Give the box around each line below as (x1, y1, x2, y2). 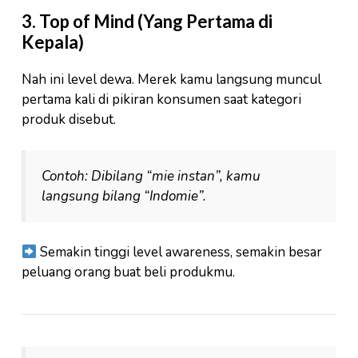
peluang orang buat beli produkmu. (22, 263, 235, 282)
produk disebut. (22, 110, 116, 129)
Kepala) (22, 31, 84, 54)
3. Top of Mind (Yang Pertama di (22, 10, 272, 33)
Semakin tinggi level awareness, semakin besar (37, 243, 323, 262)
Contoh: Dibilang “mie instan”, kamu (42, 166, 261, 185)
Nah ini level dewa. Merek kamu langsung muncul (22, 70, 321, 89)
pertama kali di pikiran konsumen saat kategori (22, 90, 301, 109)
